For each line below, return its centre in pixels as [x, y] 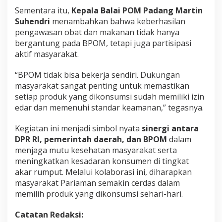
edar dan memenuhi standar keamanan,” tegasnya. [109, 107]
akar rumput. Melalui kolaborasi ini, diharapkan [103, 172]
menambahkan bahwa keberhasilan [118, 21]
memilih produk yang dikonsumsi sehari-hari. [99, 194]
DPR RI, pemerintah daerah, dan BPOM [91, 139]
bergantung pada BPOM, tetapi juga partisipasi [103, 43]
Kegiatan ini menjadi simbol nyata [78, 128]
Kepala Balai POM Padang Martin [137, 10]
